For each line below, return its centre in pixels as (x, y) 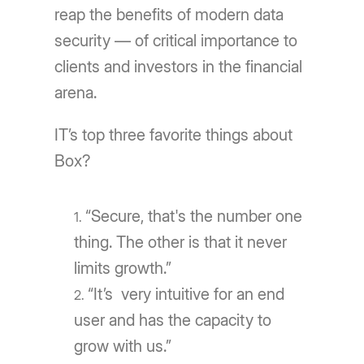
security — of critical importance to (176, 41)
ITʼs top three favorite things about (174, 135)
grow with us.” (123, 347)
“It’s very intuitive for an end (186, 295)
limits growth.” (123, 269)
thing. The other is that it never (181, 243)
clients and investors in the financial (179, 67)
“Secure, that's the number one (194, 217)
